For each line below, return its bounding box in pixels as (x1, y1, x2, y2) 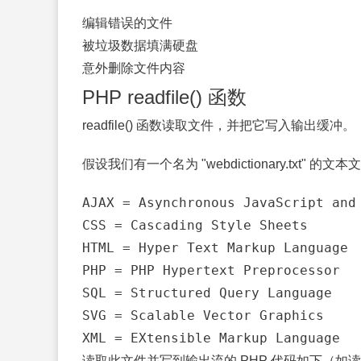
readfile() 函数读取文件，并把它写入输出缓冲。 (82, 118, 355, 132)
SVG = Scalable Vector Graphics (82, 308, 324, 323)
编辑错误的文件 (82, 16, 172, 30)
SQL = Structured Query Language (82, 285, 332, 301)
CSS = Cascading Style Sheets (82, 218, 308, 233)
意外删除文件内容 (82, 61, 185, 75)
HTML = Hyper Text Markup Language (82, 240, 348, 255)
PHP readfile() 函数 (82, 86, 247, 108)
